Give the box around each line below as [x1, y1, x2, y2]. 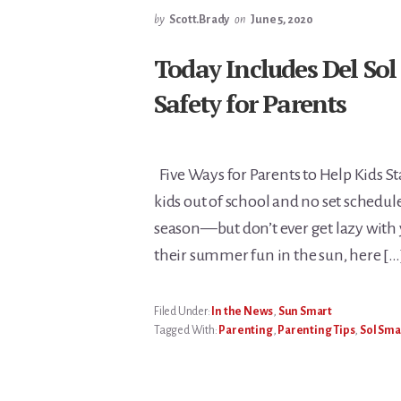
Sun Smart [277, 305, 333, 318]
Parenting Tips [277, 324, 355, 337]
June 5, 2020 [251, 13, 314, 26]
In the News [211, 305, 274, 318]
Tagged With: [154, 324, 219, 337]
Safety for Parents [154, 87, 346, 120]
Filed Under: [154, 305, 212, 318]
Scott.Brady [169, 13, 230, 26]
